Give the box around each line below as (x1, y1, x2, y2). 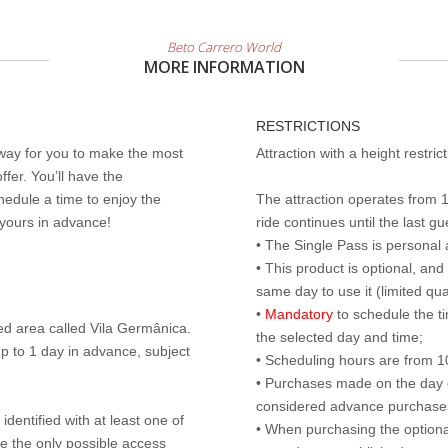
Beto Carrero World (167, 38, 281, 56)
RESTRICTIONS (256, 118, 360, 134)
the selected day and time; (256, 329, 423, 345)
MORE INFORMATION (143, 56, 305, 78)
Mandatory (265, 306, 333, 322)
